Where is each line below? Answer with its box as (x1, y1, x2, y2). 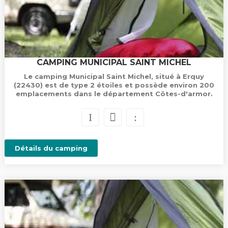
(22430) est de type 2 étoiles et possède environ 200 (14, 81, 214, 89)
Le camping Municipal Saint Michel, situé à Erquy (24, 72, 204, 80)
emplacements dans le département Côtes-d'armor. (15, 90, 213, 98)
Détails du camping (14, 144, 88, 152)
